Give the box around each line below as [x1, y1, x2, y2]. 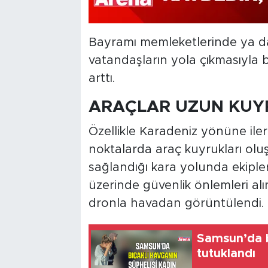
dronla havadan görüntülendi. [88, 197, 264, 209]
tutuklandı [197, 248, 256, 260]
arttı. [88, 72, 115, 85]
